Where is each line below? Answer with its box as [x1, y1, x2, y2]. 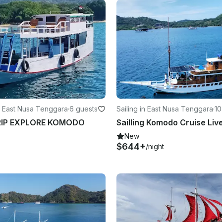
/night [146, 142, 164, 151]
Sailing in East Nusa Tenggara [116, 104, 213, 113]
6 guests [69, 104, 98, 113]
